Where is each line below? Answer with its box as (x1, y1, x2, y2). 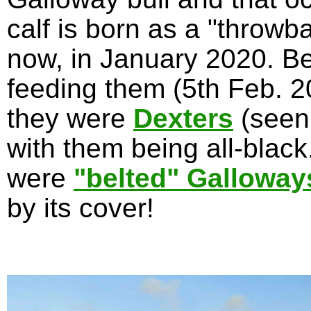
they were (7, 103, 133, 134)
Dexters (133, 103, 233, 134)
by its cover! (7, 193, 154, 224)
